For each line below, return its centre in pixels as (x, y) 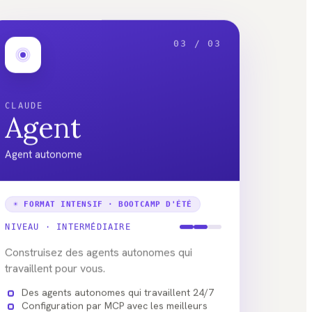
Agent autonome (44, 151)
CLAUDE (24, 102)
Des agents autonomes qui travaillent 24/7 (118, 289)
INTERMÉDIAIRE (94, 223)
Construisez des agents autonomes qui (99, 249)
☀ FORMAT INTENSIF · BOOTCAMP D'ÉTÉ (103, 201)
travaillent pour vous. (55, 265)
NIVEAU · (31, 223)
